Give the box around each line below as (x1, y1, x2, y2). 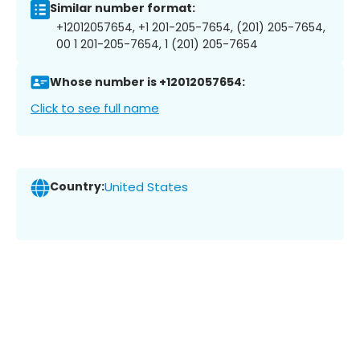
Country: (50, 178, 104, 195)
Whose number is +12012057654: (50, 74, 245, 91)
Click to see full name (31, 99, 159, 117)
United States (104, 178, 188, 196)
